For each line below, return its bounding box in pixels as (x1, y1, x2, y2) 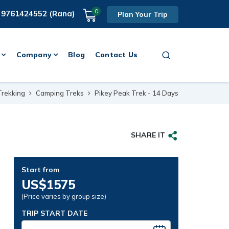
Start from (21, 165, 59, 174)
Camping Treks (36, 88, 84, 97)
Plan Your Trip (118, 9, 168, 19)
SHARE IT (131, 130, 165, 140)
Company (16, 50, 52, 59)
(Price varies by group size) (21, 192, 106, 200)
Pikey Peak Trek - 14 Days (95, 88, 178, 97)
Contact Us (95, 50, 138, 59)
